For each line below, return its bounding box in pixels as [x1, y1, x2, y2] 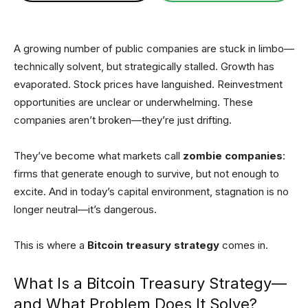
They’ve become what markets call [14, 148, 183, 162]
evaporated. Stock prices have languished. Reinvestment [14, 77, 283, 91]
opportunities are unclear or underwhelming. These [14, 95, 253, 109]
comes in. [219, 238, 268, 252]
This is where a [14, 238, 87, 252]
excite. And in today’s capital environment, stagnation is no [14, 184, 289, 198]
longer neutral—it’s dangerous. [14, 202, 157, 216]
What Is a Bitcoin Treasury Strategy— [14, 274, 287, 292]
